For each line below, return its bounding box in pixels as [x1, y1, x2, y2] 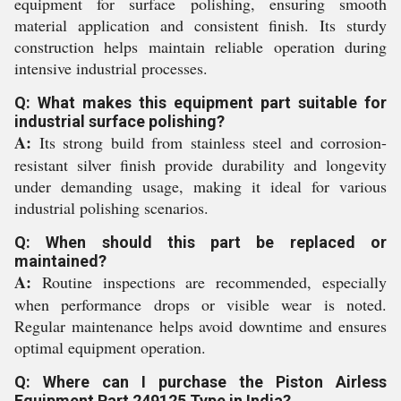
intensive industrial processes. [14, 57, 208, 79]
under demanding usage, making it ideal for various [14, 175, 387, 197]
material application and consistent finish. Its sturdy [14, 14, 387, 36]
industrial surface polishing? [14, 112, 225, 131]
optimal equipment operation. [14, 337, 206, 358]
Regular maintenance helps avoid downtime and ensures [14, 315, 387, 337]
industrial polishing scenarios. [14, 197, 209, 218]
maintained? [14, 252, 107, 270]
